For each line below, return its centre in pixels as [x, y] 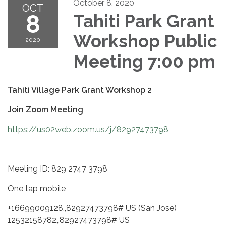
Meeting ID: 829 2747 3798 [58, 168]
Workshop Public [145, 41]
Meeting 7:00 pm [144, 61]
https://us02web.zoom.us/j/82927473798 [88, 129]
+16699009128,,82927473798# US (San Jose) [92, 208]
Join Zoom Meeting [45, 109]
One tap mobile [37, 188]
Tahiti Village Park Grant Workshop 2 [80, 90]
